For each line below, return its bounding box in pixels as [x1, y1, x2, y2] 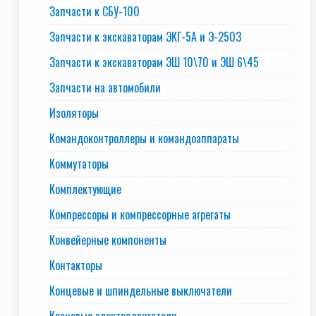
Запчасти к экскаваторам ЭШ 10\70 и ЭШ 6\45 [49, 54, 259, 71]
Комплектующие [49, 181, 121, 197]
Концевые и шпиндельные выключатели [49, 282, 232, 299]
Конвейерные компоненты [49, 231, 166, 248]
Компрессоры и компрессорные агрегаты [49, 206, 231, 223]
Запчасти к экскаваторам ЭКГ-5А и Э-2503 [49, 28, 241, 45]
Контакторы [49, 257, 102, 274]
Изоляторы [49, 104, 99, 121]
